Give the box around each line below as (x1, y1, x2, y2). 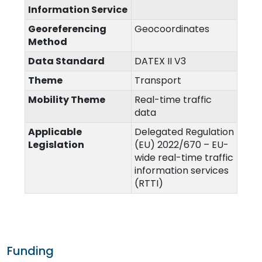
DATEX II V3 (135, 54, 186, 68)
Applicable (28, 125, 82, 139)
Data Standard (28, 54, 105, 68)
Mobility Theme (28, 93, 105, 106)
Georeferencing (28, 22, 106, 36)
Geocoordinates (135, 22, 209, 36)
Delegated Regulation (135, 125, 234, 139)
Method (28, 35, 67, 49)
